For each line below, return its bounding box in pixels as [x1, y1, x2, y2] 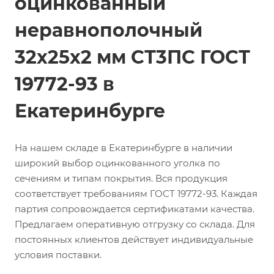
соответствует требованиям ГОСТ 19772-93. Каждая [15, 188, 257, 199]
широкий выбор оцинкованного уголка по [15, 157, 220, 169]
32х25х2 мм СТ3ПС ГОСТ [15, 46, 250, 68]
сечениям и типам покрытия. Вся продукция [15, 172, 228, 184]
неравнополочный [15, 19, 202, 42]
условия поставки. [15, 249, 102, 261]
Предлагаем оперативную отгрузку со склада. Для [15, 218, 255, 230]
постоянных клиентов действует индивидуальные [15, 234, 253, 245]
